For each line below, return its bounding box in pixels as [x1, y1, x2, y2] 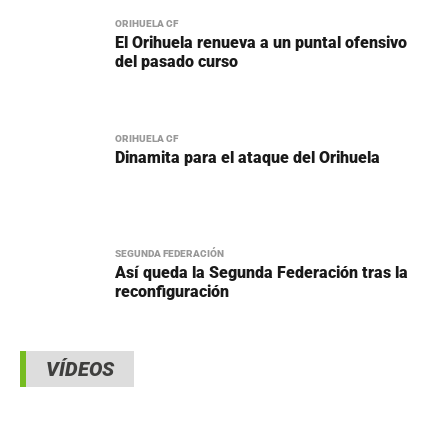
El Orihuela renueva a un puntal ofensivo [115, 32, 407, 52]
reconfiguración [115, 281, 229, 301]
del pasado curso [115, 51, 238, 71]
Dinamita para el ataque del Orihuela [115, 147, 380, 167]
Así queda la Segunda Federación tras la [115, 262, 408, 282]
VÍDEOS [46, 356, 114, 381]
